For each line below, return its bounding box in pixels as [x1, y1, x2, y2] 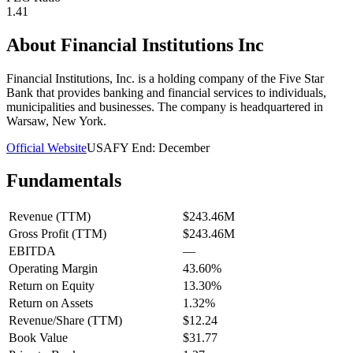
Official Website [6, 140, 87, 154]
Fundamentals [6, 170, 121, 191]
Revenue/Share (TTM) [9, 314, 122, 328]
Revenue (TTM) [9, 210, 91, 224]
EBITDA [9, 244, 56, 258]
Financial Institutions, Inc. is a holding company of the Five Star [6, 71, 324, 85]
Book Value [9, 331, 68, 345]
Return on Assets [9, 296, 93, 310]
